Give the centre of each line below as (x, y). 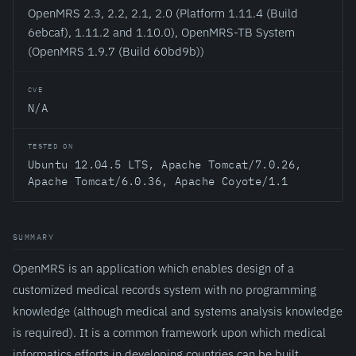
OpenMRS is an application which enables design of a (153, 268)
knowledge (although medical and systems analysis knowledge (178, 311)
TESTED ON (51, 146)
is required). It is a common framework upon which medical (169, 332)
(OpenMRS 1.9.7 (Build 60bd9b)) (116, 51)
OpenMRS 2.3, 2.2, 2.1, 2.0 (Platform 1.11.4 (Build (163, 13)
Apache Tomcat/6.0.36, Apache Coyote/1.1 (158, 181)
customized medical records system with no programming (164, 289)
